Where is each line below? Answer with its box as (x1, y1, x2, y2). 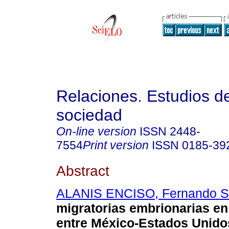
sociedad (56, 106, 122, 124)
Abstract (56, 162, 109, 179)
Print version (83, 139, 149, 152)
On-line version (56, 125, 136, 138)
